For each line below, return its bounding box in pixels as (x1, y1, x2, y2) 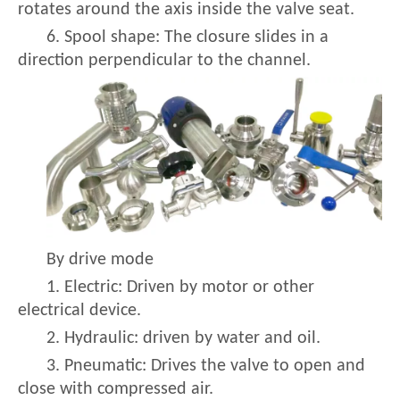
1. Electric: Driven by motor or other (46, 279, 314, 297)
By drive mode (46, 251, 154, 270)
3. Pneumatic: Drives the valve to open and (46, 357, 365, 376)
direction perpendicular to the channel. (18, 52, 311, 70)
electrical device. (18, 302, 141, 321)
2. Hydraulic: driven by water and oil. (46, 329, 321, 348)
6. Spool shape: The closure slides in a (46, 29, 329, 46)
